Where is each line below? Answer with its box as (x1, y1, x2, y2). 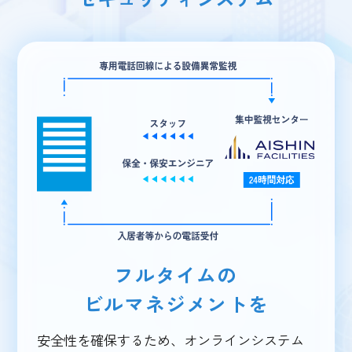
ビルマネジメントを (82, 288, 269, 317)
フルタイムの (114, 259, 238, 288)
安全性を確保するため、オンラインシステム (37, 330, 305, 350)
